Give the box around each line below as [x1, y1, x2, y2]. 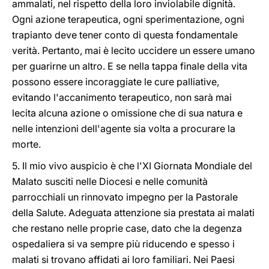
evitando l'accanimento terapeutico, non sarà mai [12, 91, 232, 103]
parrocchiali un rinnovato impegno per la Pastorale [12, 191, 238, 203]
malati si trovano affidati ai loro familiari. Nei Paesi [12, 253, 235, 265]
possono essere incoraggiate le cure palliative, [12, 76, 219, 88]
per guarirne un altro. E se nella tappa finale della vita [12, 60, 247, 72]
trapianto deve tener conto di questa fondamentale [12, 29, 238, 41]
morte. [12, 138, 41, 150]
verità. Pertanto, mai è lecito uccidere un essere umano [12, 44, 255, 56]
